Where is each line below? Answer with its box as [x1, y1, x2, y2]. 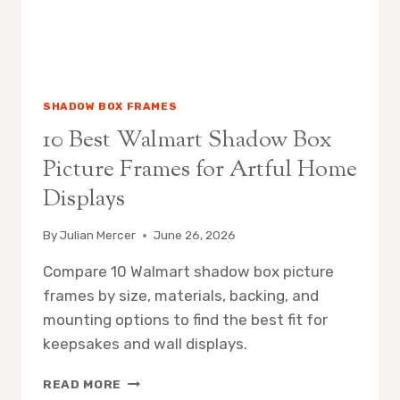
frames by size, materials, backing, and [43, 287, 319, 305]
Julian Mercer [60, 228, 137, 243]
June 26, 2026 [154, 228, 237, 243]
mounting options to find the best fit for [43, 311, 328, 329]
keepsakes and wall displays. [43, 335, 247, 354]
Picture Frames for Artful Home [43, 153, 357, 187]
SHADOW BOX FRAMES [43, 99, 178, 112]
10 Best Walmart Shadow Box [43, 123, 332, 157]
